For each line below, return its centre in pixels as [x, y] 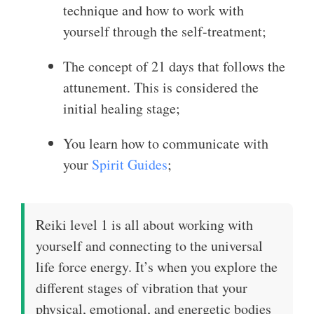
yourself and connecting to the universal [149, 246]
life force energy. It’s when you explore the [157, 267]
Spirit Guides [130, 164]
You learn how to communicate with [166, 143]
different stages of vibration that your [142, 288]
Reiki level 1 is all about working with [144, 225]
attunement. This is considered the [161, 87]
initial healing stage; [122, 108]
